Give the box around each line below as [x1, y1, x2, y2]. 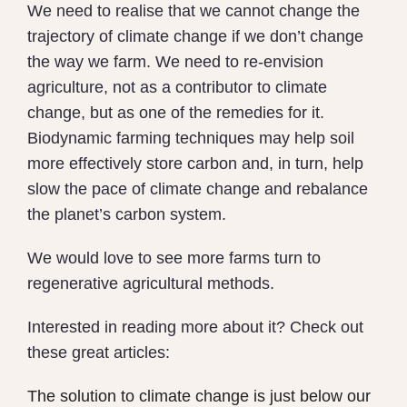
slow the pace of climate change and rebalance [27, 180, 368, 199]
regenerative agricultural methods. [27, 274, 274, 293]
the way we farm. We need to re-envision [27, 53, 323, 72]
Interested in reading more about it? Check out [27, 318, 363, 337]
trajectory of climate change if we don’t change [27, 27, 363, 46]
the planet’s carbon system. [27, 205, 226, 224]
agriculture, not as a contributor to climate [27, 78, 327, 97]
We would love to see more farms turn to [27, 249, 321, 268]
